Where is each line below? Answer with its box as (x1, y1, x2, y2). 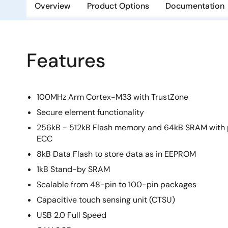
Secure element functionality (37, 107, 144, 118)
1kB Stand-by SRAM (37, 164, 110, 175)
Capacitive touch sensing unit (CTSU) (37, 194, 175, 205)
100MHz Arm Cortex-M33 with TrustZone (37, 92, 188, 102)
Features (26, 48, 105, 73)
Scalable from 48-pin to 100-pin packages (37, 179, 196, 190)
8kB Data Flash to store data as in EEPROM (37, 149, 196, 159)
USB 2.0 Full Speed (37, 210, 106, 220)
